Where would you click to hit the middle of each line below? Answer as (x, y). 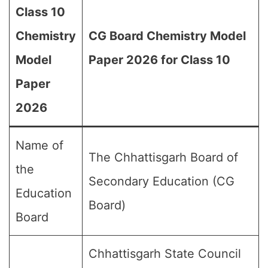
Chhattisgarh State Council (165, 254)
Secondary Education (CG (162, 181)
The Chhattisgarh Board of (163, 157)
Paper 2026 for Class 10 (159, 60)
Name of (39, 145)
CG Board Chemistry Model (167, 36)
